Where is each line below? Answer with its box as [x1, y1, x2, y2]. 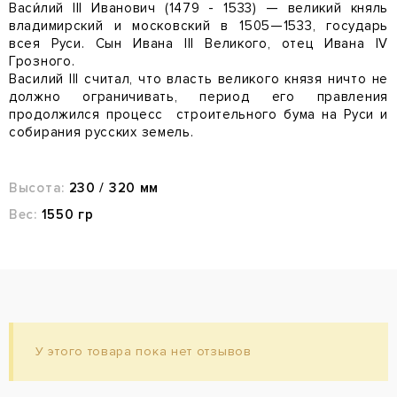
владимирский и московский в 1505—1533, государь [9, 18, 388, 34]
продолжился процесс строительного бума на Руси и [9, 106, 388, 122]
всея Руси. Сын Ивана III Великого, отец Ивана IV [9, 35, 388, 51]
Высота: [9, 180, 65, 196]
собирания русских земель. [9, 124, 194, 140]
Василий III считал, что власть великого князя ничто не [9, 71, 388, 87]
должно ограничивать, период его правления [9, 89, 388, 105]
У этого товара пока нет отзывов [35, 344, 252, 359]
